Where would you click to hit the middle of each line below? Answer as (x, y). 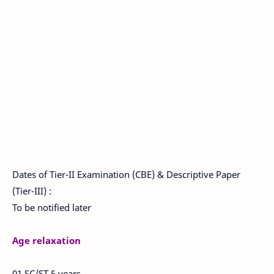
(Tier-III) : (32, 191)
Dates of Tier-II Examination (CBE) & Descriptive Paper (126, 174)
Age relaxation (46, 240)
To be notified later (52, 207)
